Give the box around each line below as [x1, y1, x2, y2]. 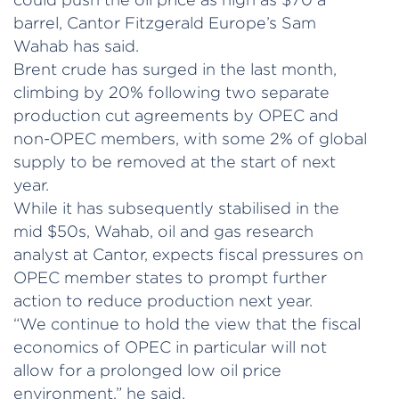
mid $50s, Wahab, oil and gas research [13, 222, 313, 240]
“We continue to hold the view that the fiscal [13, 314, 361, 332]
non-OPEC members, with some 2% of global [13, 129, 367, 147]
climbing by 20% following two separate [13, 83, 330, 101]
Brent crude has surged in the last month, [13, 60, 337, 77]
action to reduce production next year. [13, 291, 313, 309]
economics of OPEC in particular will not [13, 338, 327, 355]
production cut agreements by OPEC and [13, 106, 338, 124]
